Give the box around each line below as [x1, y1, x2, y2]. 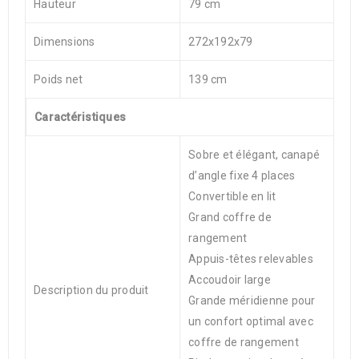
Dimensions [34, 35, 95, 48]
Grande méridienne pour [188, 294, 316, 307]
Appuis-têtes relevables [188, 252, 313, 265]
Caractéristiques [34, 111, 126, 123]
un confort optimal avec [188, 315, 313, 328]
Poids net [34, 73, 83, 86]
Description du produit [34, 284, 149, 296]
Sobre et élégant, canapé [188, 148, 320, 161]
